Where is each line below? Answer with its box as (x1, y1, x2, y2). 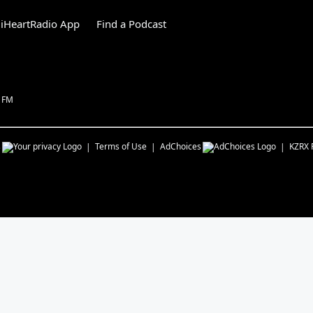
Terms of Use (95, 140, 147, 152)
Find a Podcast (96, 17, 166, 31)
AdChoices (160, 140, 201, 152)
